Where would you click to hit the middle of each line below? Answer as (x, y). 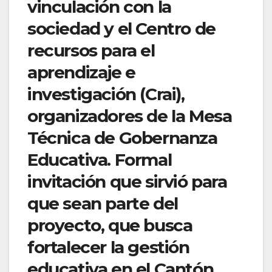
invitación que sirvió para (127, 182)
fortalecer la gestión (108, 247)
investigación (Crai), (106, 94)
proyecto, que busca (110, 226)
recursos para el (91, 51)
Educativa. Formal (100, 160)
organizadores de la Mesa (130, 116)
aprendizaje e (81, 73)
